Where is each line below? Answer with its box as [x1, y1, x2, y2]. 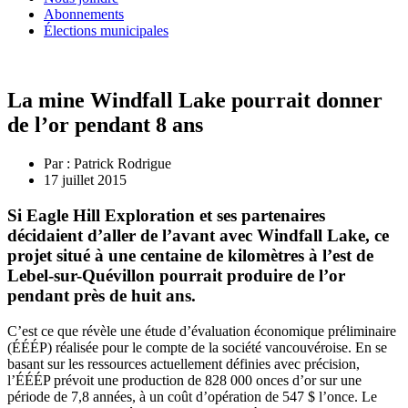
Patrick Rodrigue [70, 156, 171, 172]
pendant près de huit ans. [7, 285, 196, 305]
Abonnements [44, 6, 124, 23]
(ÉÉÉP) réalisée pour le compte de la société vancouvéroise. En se [7, 339, 387, 355]
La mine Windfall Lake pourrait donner [7, 88, 382, 113]
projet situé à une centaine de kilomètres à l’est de [7, 245, 373, 265]
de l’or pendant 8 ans [7, 113, 203, 138]
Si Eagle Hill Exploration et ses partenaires [7, 205, 325, 225]
